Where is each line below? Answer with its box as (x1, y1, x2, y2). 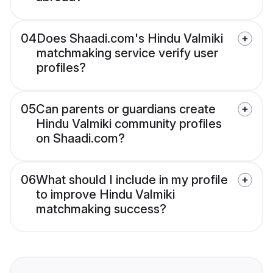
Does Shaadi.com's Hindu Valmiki (37, 31, 223, 46)
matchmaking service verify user (37, 46, 218, 61)
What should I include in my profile (36, 172, 228, 188)
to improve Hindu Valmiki (36, 187, 175, 202)
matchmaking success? (36, 202, 166, 217)
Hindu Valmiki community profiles (36, 116, 222, 132)
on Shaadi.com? (36, 131, 125, 146)
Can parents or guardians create (36, 102, 216, 117)
